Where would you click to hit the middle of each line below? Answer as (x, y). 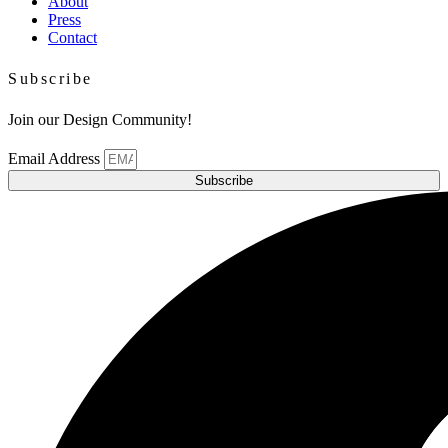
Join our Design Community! (100, 120)
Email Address (56, 159)
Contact (72, 38)
